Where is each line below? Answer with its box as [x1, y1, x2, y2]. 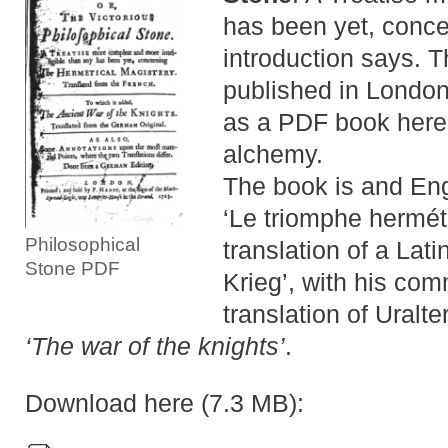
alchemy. [222, 140, 323, 169]
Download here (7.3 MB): [25, 389, 304, 418]
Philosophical [25, 234, 140, 256]
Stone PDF [25, 258, 120, 280]
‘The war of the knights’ [25, 332, 285, 361]
